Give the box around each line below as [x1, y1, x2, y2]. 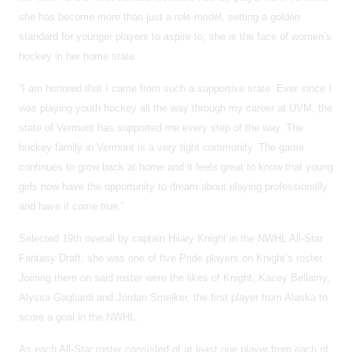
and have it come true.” [19, 200, 124, 212]
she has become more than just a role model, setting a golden [19, 10, 300, 23]
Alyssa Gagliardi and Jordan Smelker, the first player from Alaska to [19, 291, 328, 303]
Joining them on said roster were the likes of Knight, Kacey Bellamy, [19, 271, 330, 284]
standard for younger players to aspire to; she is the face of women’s [19, 30, 332, 42]
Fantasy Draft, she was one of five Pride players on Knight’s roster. [19, 251, 324, 264]
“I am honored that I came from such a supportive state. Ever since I [19, 82, 332, 94]
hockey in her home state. [19, 49, 137, 62]
